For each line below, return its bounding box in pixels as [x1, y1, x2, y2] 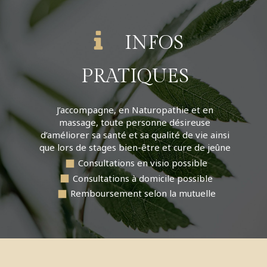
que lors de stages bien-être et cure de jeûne [39, 141, 231, 153]
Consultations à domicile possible [73, 172, 213, 184]
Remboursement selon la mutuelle [70, 187, 216, 199]
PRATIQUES [80, 65, 189, 88]
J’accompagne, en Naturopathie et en [56, 104, 213, 116]
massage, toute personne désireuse [59, 116, 211, 128]
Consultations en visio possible [78, 157, 208, 169]
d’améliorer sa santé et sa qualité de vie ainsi [40, 129, 229, 141]
